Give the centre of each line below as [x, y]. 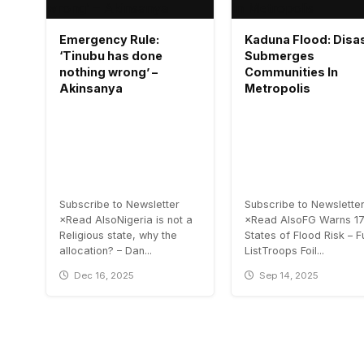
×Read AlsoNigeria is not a [126, 220]
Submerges [279, 56]
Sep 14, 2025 [289, 276]
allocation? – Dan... [106, 251]
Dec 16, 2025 [104, 276]
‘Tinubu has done [111, 56]
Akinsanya [91, 89]
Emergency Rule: [109, 40]
